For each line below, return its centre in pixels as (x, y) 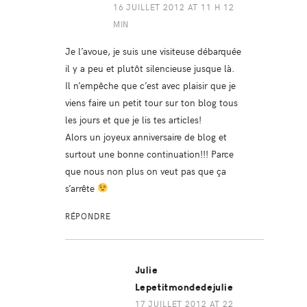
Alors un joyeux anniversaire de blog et (146, 136)
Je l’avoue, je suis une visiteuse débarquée (153, 50)
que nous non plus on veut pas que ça (145, 170)
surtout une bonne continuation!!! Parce (149, 153)
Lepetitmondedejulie (184, 287)
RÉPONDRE (88, 216)
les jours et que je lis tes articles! (133, 119)
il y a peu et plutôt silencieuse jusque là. (150, 67)
